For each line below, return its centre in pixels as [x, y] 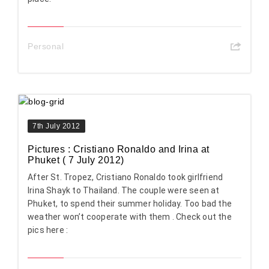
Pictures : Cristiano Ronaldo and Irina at [119, 149]
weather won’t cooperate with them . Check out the [130, 216]
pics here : [48, 230]
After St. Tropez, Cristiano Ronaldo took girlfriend [125, 177]
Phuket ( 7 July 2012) [76, 160]
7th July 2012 [56, 126]
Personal [46, 46]
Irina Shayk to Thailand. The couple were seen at [124, 190]
